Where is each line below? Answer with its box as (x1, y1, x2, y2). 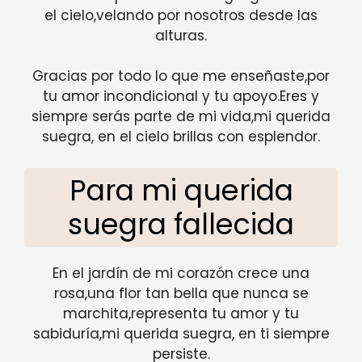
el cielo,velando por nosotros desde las (44, 5, 318, 25)
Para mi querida (69, 170, 293, 210)
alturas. (155, 25, 207, 45)
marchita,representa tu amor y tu (63, 303, 299, 323)
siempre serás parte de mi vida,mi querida (32, 107, 330, 127)
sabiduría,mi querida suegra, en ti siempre (32, 323, 330, 343)
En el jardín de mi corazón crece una (53, 263, 309, 283)
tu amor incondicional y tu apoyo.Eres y (43, 86, 319, 107)
